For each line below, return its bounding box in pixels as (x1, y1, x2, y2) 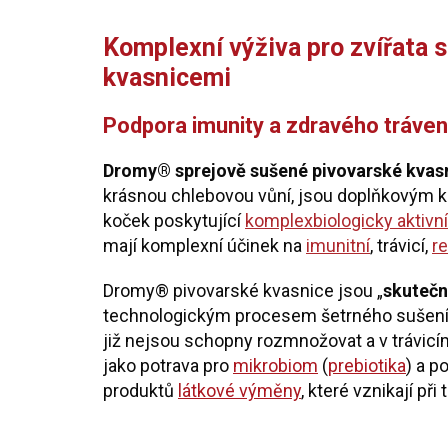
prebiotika (328, 355, 406, 376)
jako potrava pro (103, 355, 233, 376)
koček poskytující (103, 210, 245, 231)
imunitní (306, 235, 370, 256)
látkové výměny (178, 380, 301, 401)
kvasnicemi (103, 63, 231, 92)
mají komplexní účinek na (103, 235, 306, 256)
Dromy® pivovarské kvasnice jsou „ (103, 280, 383, 301)
